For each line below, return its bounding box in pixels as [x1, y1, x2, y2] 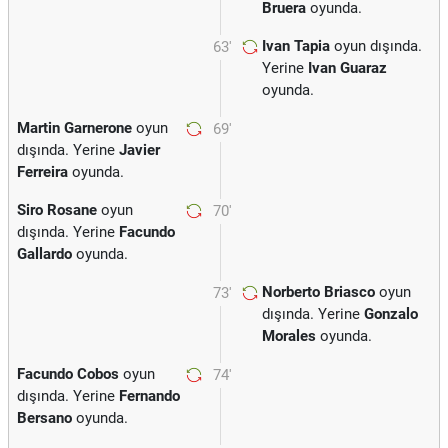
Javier [119, 141, 160, 159]
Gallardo [17, 245, 72, 263]
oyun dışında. [330, 37, 422, 55]
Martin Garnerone [17, 119, 132, 137]
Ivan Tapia [262, 37, 330, 55]
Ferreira [17, 163, 68, 181]
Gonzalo [364, 305, 418, 323]
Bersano [17, 409, 72, 427]
